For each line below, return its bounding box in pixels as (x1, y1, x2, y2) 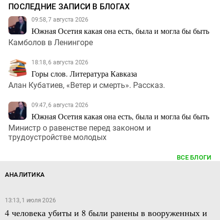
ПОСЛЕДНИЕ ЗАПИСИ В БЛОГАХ (8, 1, 130, 11)
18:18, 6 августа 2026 (31, 58, 88, 66)
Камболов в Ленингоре (8, 37, 93, 47)
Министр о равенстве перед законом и (8, 123, 151, 133)
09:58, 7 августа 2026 (31, 16, 88, 23)
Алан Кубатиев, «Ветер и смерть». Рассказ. (8, 80, 165, 90)
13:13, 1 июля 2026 (4, 196, 56, 204)
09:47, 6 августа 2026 (31, 101, 88, 109)
